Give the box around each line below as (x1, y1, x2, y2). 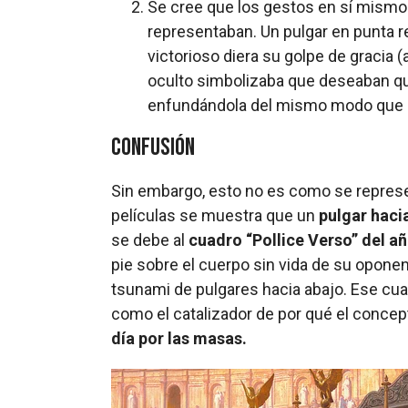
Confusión (111, 132, 195, 162)
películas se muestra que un (111, 205, 319, 225)
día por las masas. (111, 328, 247, 348)
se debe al (111, 229, 189, 250)
